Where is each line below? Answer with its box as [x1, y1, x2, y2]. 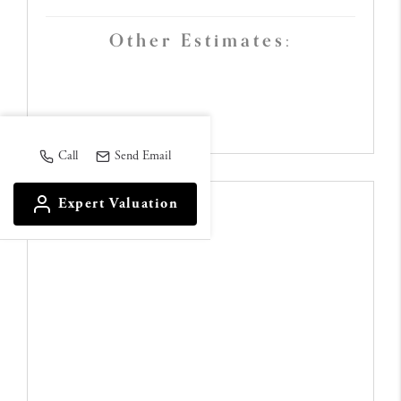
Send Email [114, 148, 171, 164]
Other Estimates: [108, 25, 293, 55]
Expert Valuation [58, 194, 179, 213]
